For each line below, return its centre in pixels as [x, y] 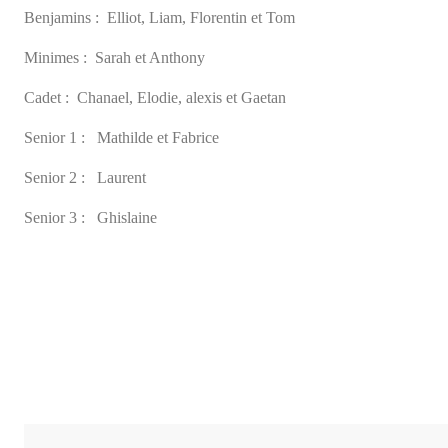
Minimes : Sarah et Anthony [114, 12]
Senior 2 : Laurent [85, 132]
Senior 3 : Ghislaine [90, 172]
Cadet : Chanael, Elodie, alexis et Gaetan [155, 52]
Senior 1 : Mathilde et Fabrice [121, 92]
